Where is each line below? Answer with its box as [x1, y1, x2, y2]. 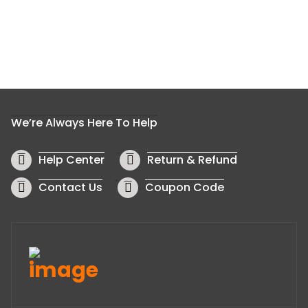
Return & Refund [147, 152, 237, 168]
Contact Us [38, 179, 102, 196]
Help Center [38, 152, 104, 168]
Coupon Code [145, 179, 224, 196]
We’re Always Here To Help [11, 115, 157, 131]
